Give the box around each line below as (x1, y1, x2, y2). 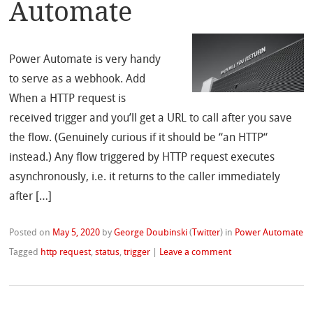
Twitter (192, 228, 221, 238)
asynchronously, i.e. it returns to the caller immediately (9, 171, 281, 183)
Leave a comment (159, 247, 232, 257)
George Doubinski (114, 228, 188, 238)
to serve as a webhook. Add (9, 73, 146, 85)
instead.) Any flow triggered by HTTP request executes (9, 152, 275, 163)
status (95, 247, 120, 257)
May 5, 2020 (52, 228, 101, 238)
